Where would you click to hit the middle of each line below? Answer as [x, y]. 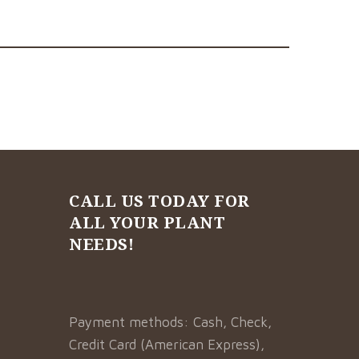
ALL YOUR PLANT [147, 222]
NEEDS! [102, 244]
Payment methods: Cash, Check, [171, 322]
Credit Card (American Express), [167, 345]
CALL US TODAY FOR [159, 201]
